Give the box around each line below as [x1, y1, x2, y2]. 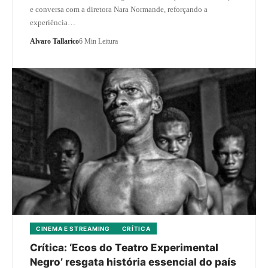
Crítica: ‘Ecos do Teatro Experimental [30, 241, 218, 254]
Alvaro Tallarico [30, 36, 79, 45]
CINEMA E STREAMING [36, 224, 110, 232]
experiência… [30, 17, 75, 27]
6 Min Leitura [79, 36, 118, 45]
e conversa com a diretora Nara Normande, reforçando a [30, 4, 208, 14]
